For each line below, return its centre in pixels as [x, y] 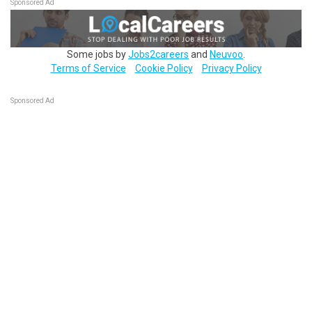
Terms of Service [88, 68]
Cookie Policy [164, 68]
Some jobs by [97, 54]
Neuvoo [226, 54]
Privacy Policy [232, 68]
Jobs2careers [158, 54]
